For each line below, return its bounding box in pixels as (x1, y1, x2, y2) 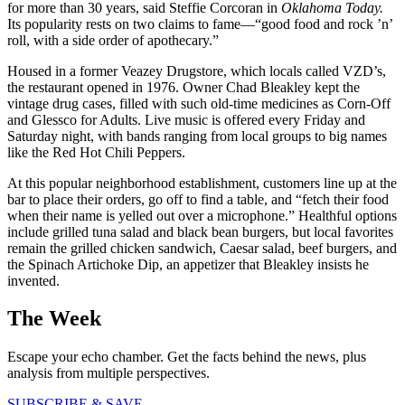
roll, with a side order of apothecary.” (7, 32, 219, 48)
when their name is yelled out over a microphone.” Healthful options (7, 207, 397, 223)
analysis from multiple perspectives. (7, 365, 210, 381)
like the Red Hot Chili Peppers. (7, 144, 185, 160)
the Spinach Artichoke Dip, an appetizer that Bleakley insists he (7, 256, 369, 272)
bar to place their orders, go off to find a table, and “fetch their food (7, 191, 389, 207)
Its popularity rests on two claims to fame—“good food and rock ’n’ (7, 15, 392, 32)
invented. (7, 272, 60, 288)
